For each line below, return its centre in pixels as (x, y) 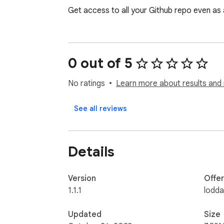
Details (91, 151)
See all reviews (100, 109)
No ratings (86, 84)
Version (82, 178)
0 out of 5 (100, 63)
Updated (85, 214)
